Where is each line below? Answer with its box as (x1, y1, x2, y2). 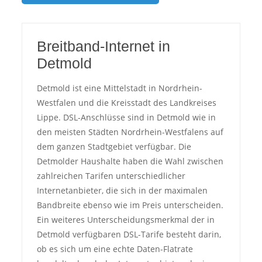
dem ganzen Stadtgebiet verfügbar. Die (36, 141, 191, 152)
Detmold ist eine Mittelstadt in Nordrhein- (36, 82, 202, 94)
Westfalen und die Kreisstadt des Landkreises (36, 97, 216, 108)
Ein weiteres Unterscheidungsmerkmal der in (36, 214, 215, 225)
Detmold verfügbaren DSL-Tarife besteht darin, (36, 229, 221, 240)
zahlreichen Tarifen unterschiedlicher (36, 170, 185, 181)
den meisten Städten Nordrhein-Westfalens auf (36, 126, 223, 137)
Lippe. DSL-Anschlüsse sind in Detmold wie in (36, 112, 216, 123)
